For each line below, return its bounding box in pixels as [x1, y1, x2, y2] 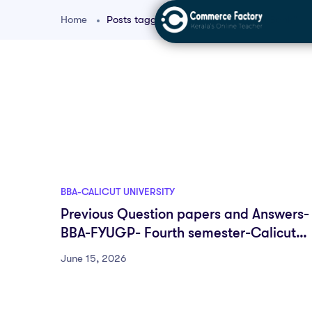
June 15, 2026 [61, 252, 127, 265]
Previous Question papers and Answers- [61, 206, 309, 222]
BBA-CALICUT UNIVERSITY [61, 186, 175, 197]
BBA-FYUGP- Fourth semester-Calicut [61, 225, 296, 241]
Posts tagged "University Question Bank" [107, 13, 297, 26]
